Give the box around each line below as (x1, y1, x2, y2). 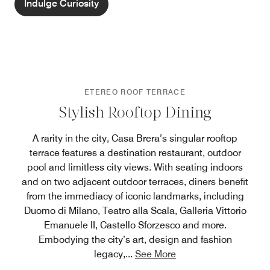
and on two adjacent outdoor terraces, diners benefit (22, 175, 248, 187)
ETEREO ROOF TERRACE (84, 87, 186, 96)
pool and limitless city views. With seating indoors (27, 161, 243, 173)
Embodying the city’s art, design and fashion (38, 233, 232, 245)
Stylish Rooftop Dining (58, 105, 212, 121)
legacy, (94, 248, 125, 260)
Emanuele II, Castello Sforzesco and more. (43, 219, 227, 231)
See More (135, 248, 176, 260)
